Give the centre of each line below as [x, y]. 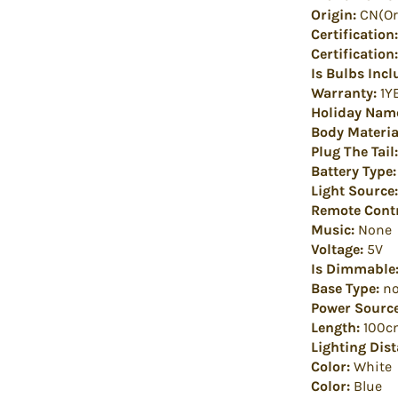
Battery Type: [354, 171]
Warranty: [344, 92]
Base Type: [345, 288]
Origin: [334, 14]
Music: [333, 229]
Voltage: [337, 249]
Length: [335, 327]
